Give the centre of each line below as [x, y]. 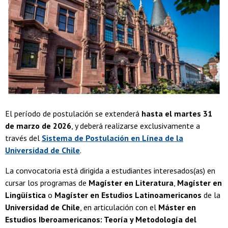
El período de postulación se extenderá [73, 114]
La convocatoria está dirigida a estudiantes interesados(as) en [110, 171]
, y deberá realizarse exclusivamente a [136, 126]
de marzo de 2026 [38, 126]
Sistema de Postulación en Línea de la [112, 138]
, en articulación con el [119, 207]
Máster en [177, 207]
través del [23, 138]
